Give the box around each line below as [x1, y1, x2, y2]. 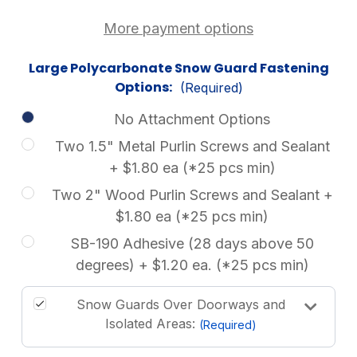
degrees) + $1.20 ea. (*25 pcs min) [75, 257, 309, 273]
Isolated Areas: [105, 316, 199, 331]
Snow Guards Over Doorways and [76, 296, 285, 312]
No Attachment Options [114, 111, 270, 127]
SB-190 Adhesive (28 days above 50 [70, 235, 314, 252]
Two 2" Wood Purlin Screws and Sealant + [51, 186, 333, 203]
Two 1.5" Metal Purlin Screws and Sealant [54, 138, 330, 155]
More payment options [104, 20, 253, 37]
